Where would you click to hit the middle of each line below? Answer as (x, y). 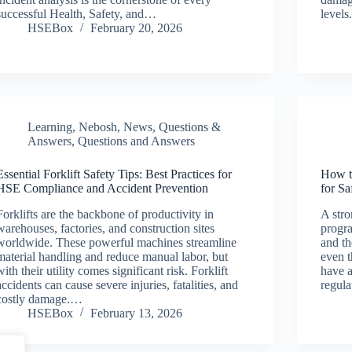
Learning (50, 127)
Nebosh (98, 127)
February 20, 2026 (137, 28)
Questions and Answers (137, 141)
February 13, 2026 (137, 313)
